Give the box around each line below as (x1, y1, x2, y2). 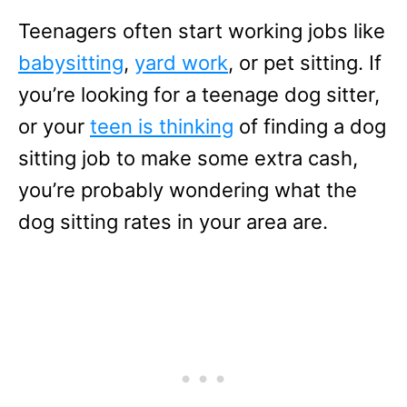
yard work (134, 51, 228, 74)
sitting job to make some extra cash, (18, 146, 358, 170)
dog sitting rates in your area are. (18, 210, 333, 233)
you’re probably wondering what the (18, 178, 357, 202)
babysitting (18, 51, 124, 74)
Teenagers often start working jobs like (18, 19, 385, 43)
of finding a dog (233, 114, 386, 138)
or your (18, 114, 90, 138)
